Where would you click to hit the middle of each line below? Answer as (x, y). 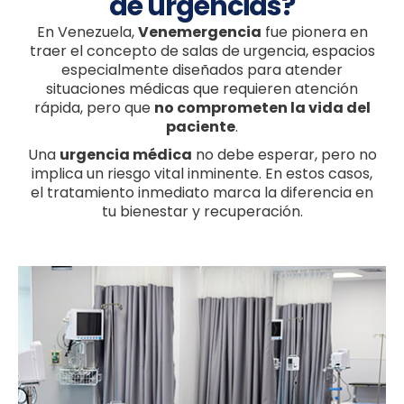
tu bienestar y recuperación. (202, 212)
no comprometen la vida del (262, 108)
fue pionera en (314, 32)
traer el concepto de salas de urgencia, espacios (202, 51)
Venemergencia (199, 32)
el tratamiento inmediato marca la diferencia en (202, 193)
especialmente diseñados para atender (202, 70)
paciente (201, 127)
